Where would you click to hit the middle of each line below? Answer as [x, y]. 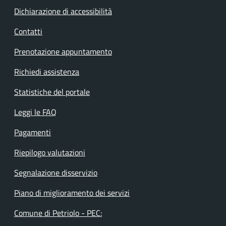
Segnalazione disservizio [56, 172]
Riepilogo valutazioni [50, 152]
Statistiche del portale [52, 92]
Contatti [28, 31]
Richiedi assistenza [47, 71]
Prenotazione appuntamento [63, 51]
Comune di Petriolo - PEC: [58, 213]
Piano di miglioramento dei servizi [72, 192]
